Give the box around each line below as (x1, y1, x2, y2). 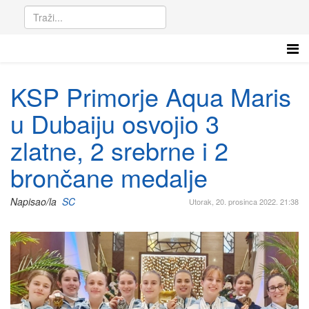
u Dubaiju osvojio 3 (10, 106, 219, 141)
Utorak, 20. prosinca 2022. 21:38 (189, 196, 299, 207)
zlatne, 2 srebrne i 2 (10, 132, 228, 168)
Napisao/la (10, 195, 62, 208)
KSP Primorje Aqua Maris (10, 79, 291, 114)
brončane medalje (10, 159, 208, 195)
